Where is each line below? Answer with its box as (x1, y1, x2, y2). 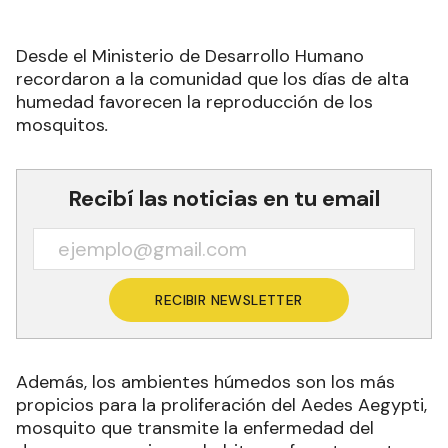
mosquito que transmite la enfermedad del (16, 416, 374, 441)
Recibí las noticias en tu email (68, 184, 380, 214)
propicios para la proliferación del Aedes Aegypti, (16, 393, 427, 418)
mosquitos (16, 113, 105, 138)
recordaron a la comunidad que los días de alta (16, 67, 409, 92)
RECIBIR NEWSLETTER (155, 291, 303, 310)
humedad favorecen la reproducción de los (16, 90, 373, 115)
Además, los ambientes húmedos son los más (16, 370, 395, 395)
